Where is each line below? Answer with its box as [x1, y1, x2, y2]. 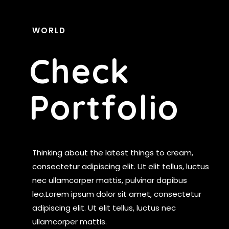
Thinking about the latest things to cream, [32, 147, 193, 158]
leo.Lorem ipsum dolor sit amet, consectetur [32, 189, 201, 200]
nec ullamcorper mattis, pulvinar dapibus [32, 175, 187, 186]
